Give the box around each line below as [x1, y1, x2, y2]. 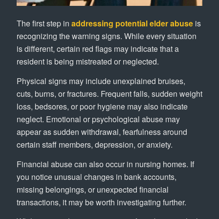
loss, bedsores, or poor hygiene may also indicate [16, 101, 188, 112]
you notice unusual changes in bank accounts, [16, 171, 176, 182]
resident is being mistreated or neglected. [16, 56, 159, 67]
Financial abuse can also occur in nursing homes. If [16, 158, 194, 170]
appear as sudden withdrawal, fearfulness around [16, 126, 187, 137]
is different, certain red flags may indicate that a [16, 43, 179, 55]
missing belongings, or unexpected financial [16, 183, 169, 195]
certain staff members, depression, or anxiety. [16, 139, 173, 150]
